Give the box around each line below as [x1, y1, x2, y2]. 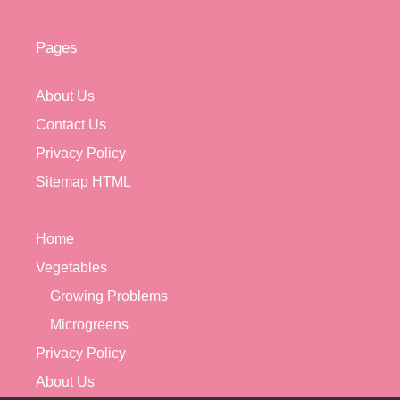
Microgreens [50, 316, 129, 332]
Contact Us [36, 116, 106, 132]
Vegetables [36, 259, 107, 275]
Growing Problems [50, 287, 168, 304]
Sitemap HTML [36, 173, 131, 189]
